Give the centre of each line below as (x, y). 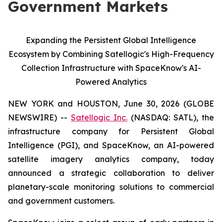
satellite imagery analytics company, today (111, 159)
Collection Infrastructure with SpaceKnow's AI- (111, 68)
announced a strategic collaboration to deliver (111, 173)
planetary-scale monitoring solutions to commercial (111, 187)
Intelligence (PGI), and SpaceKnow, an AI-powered (111, 145)
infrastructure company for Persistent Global (111, 131)
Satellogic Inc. (99, 117)
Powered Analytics (111, 82)
